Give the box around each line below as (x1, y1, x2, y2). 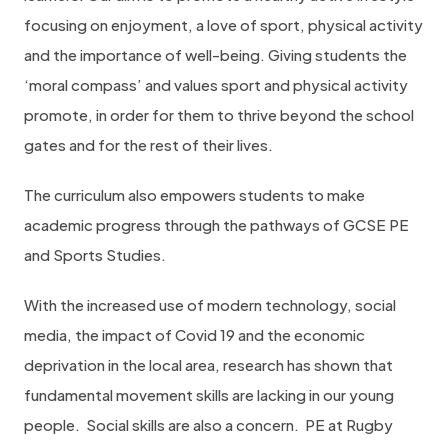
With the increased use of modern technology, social (24, 295, 396, 314)
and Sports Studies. (24, 245, 166, 264)
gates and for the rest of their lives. (24, 135, 273, 154)
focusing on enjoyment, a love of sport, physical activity (24, 15, 423, 34)
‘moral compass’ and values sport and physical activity (24, 75, 408, 94)
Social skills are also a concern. (86, 415, 299, 434)
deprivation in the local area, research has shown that (24, 355, 393, 374)
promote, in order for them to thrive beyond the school (24, 105, 414, 124)
